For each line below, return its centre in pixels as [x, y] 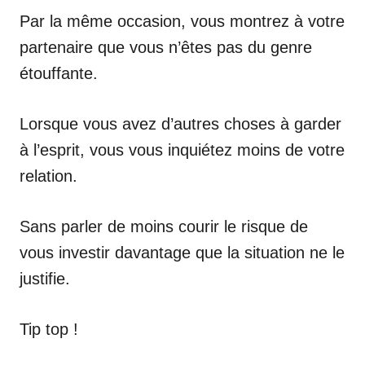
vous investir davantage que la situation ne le [182, 253]
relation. [48, 176]
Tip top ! [49, 329]
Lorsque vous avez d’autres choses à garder [180, 124]
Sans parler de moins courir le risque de [164, 226]
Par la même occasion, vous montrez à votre [182, 21]
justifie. [45, 279]
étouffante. [59, 73]
